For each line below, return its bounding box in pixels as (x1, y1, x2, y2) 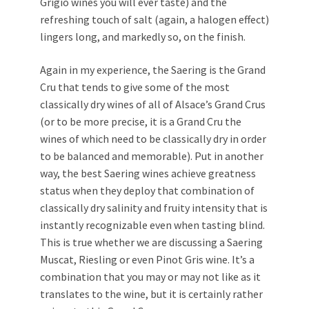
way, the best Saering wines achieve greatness (40, 166, 256, 181)
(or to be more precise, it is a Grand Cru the (40, 114, 241, 129)
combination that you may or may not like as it (40, 270, 261, 284)
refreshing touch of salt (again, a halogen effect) (40, 12, 269, 27)
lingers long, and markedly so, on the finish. (40, 30, 246, 44)
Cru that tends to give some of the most (40, 80, 230, 94)
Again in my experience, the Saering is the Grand (40, 63, 266, 77)
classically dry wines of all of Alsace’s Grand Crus (40, 97, 266, 112)
